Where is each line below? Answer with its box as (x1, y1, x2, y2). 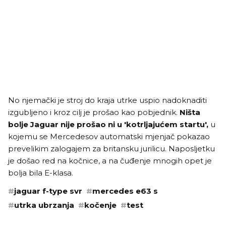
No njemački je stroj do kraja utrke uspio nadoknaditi (8, 95, 207, 105)
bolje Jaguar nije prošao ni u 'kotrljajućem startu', (8, 119, 210, 129)
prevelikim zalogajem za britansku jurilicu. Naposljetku (8, 143, 215, 153)
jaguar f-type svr (14, 186, 82, 196)
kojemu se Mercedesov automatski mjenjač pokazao (8, 131, 210, 141)
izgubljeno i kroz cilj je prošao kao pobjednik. (8, 107, 180, 117)
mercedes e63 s (92, 186, 158, 196)
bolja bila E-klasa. (8, 167, 75, 178)
